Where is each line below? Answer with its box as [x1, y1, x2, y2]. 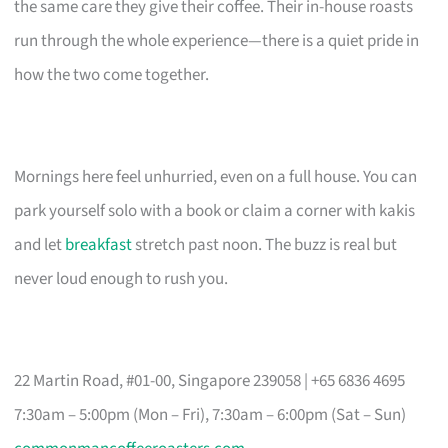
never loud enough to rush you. [14, 266, 229, 291]
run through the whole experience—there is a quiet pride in [14, 28, 420, 53]
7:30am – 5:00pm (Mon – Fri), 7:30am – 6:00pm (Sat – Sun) [14, 402, 407, 427]
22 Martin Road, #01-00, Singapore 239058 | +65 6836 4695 [14, 368, 406, 393]
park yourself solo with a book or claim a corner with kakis [14, 198, 416, 223]
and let [14, 232, 66, 257]
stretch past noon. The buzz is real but [132, 232, 398, 257]
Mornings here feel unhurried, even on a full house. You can [14, 164, 418, 189]
